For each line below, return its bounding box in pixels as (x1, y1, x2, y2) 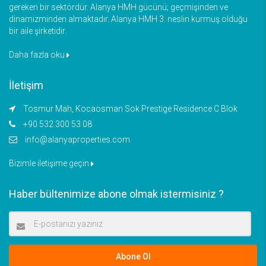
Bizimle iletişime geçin (9, 158, 91, 168)
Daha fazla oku (9, 49, 66, 59)
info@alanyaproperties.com (25, 134, 130, 144)
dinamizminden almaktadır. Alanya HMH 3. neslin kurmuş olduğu (9, 14, 248, 24)
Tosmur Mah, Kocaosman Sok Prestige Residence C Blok (21, 103, 237, 113)
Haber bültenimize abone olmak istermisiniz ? (9, 187, 224, 200)
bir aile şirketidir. (9, 26, 66, 36)
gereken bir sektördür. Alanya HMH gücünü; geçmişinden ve (9, 2, 228, 12)
